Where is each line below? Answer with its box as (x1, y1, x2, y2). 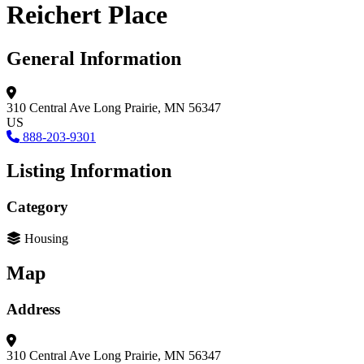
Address (6, 300, 60, 318)
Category (6, 198, 68, 216)
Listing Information (6, 160, 171, 182)
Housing (24, 232, 68, 246)
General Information (6, 47, 181, 69)
